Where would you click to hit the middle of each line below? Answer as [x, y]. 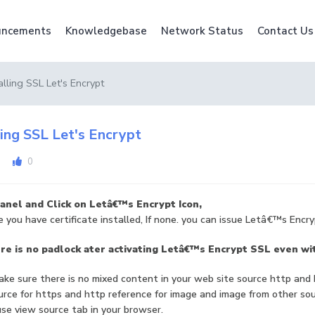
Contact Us [285, 31]
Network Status [202, 31]
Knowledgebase [106, 31]
